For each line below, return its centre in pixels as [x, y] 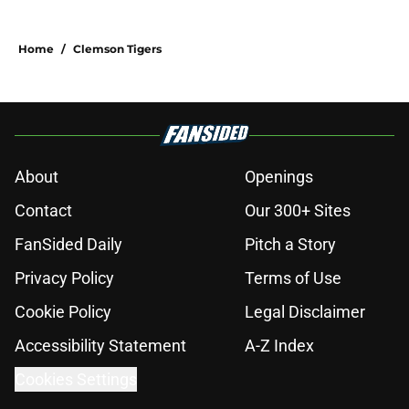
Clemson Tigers [117, 49]
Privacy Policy [64, 278]
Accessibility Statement [100, 346]
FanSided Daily [68, 245]
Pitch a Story [290, 245]
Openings [279, 177]
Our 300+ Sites [298, 211]
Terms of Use [293, 278]
